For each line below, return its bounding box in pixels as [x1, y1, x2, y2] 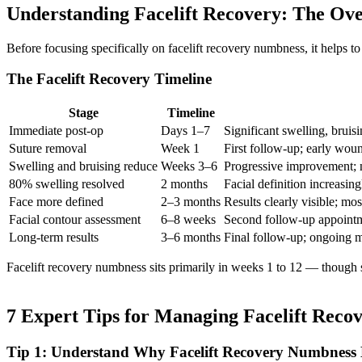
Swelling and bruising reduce [9, 159, 158, 174]
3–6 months [161, 230, 221, 245]
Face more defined [9, 195, 103, 209]
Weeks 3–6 [161, 159, 217, 174]
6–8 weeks [161, 213, 216, 227]
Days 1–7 [161, 124, 210, 138]
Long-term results [9, 230, 99, 245]
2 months [161, 177, 208, 192]
